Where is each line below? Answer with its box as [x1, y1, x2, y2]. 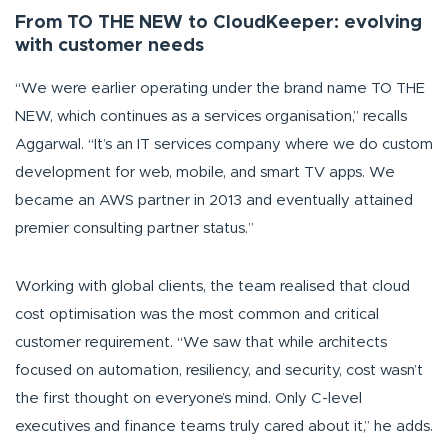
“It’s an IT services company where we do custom [88, 137, 433, 153]
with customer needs [15, 37, 204, 56]
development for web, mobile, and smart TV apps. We [15, 165, 395, 181]
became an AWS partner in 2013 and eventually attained [15, 193, 413, 209]
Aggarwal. [15, 137, 88, 153]
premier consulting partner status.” [15, 221, 254, 237]
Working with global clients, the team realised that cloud [15, 279, 410, 295]
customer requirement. [15, 335, 177, 351]
